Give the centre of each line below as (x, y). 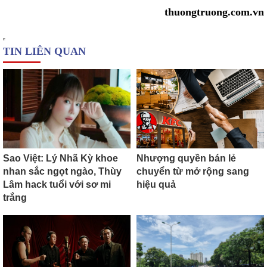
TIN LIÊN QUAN (44, 51)
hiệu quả (156, 185)
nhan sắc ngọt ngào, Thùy (62, 172)
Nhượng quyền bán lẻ (186, 159)
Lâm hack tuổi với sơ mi (57, 185)
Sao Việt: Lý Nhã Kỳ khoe (60, 159)
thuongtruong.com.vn (214, 12)
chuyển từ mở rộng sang (193, 172)
